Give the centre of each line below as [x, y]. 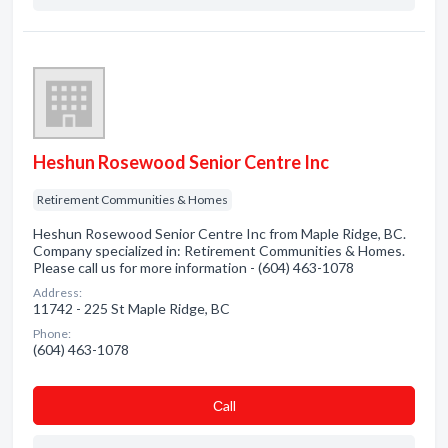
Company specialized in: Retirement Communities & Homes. [219, 250]
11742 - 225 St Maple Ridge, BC [131, 308]
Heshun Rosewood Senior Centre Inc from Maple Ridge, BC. [219, 233]
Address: [57, 292]
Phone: [52, 333]
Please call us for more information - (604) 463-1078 [193, 267]
